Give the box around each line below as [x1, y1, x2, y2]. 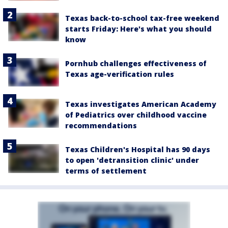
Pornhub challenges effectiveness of [65, 59, 207, 69]
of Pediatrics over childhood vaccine [65, 110, 207, 120]
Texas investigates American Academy [65, 99, 216, 109]
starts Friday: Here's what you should [65, 24, 212, 34]
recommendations [65, 121, 137, 131]
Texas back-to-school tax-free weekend [65, 13, 219, 23]
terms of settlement [65, 166, 147, 176]
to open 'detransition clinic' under [65, 155, 199, 165]
